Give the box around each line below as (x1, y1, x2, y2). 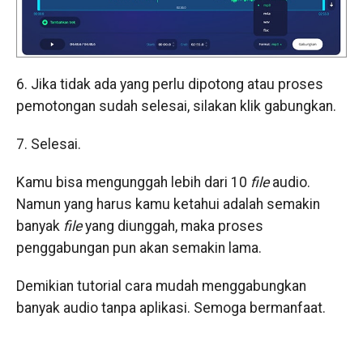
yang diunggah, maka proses (84, 218, 263, 235)
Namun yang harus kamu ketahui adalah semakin (15, 196, 320, 213)
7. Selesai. (15, 136, 81, 153)
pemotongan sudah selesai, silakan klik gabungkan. (15, 98, 336, 115)
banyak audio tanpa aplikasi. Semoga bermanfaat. (15, 300, 326, 317)
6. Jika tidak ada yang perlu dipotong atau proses (15, 76, 323, 93)
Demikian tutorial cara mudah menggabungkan (15, 278, 306, 295)
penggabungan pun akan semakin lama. (15, 240, 262, 257)
